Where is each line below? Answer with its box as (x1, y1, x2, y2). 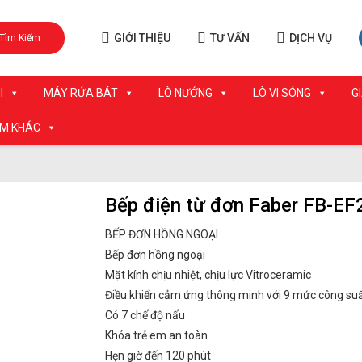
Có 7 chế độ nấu (104, 309, 185, 322)
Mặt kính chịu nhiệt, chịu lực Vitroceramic (104, 268, 311, 281)
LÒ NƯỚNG (158, 86, 213, 99)
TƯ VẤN (209, 32, 250, 44)
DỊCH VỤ (288, 32, 332, 44)
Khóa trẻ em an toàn (104, 329, 208, 342)
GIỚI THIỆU (113, 32, 170, 44)
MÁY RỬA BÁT (44, 86, 118, 99)
